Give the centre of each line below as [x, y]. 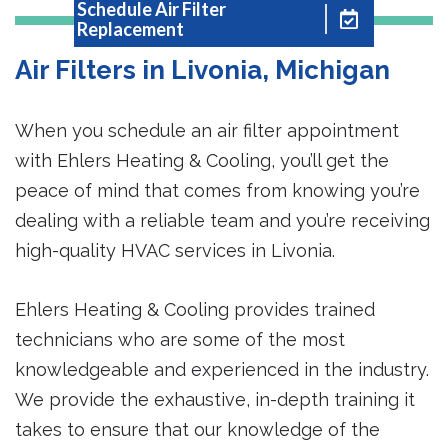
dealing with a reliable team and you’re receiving [222, 221]
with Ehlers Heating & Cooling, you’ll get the [202, 161]
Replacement [130, 29]
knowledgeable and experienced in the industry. [222, 369]
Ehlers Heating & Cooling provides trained [195, 309]
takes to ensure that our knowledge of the [197, 429]
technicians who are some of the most [180, 339]
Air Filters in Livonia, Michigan [202, 70]
